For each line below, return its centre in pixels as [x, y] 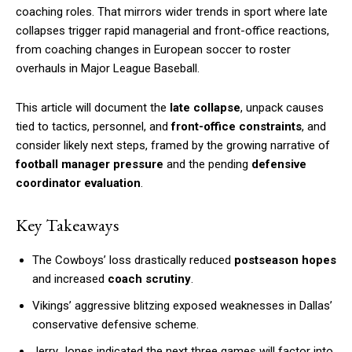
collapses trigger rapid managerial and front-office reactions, [172, 31]
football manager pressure [90, 165]
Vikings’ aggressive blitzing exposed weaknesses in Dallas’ [182, 306]
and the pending [207, 165]
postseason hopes [285, 260]
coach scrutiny [149, 279]
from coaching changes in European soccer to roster [153, 50]
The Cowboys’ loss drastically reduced [133, 260]
